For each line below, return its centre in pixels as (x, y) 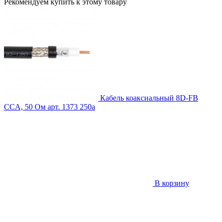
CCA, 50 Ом (25, 107)
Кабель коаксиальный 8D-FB (149, 98)
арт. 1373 (63, 107)
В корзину (171, 183)
